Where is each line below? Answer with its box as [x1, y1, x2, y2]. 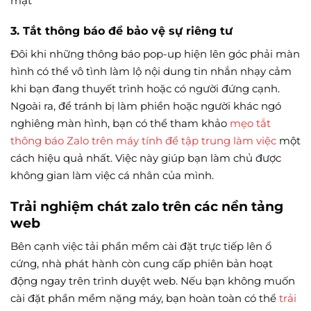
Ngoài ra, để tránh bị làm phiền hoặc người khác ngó [10, 99, 281, 113]
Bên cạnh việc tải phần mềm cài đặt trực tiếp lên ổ [10, 239, 271, 253]
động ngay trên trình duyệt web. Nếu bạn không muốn [10, 274, 295, 288]
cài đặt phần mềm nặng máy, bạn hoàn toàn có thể [10, 292, 279, 305]
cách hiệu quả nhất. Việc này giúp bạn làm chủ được [10, 151, 281, 165]
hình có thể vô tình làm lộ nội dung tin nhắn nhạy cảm [10, 65, 292, 78]
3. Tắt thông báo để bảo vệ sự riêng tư [10, 24, 233, 38]
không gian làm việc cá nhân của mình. [10, 169, 214, 183]
